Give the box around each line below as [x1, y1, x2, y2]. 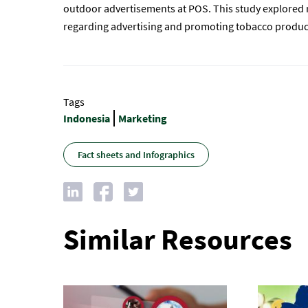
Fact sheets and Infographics [78, 148, 195, 161]
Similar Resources [63, 221, 292, 257]
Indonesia [63, 111, 110, 125]
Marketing [118, 111, 167, 125]
